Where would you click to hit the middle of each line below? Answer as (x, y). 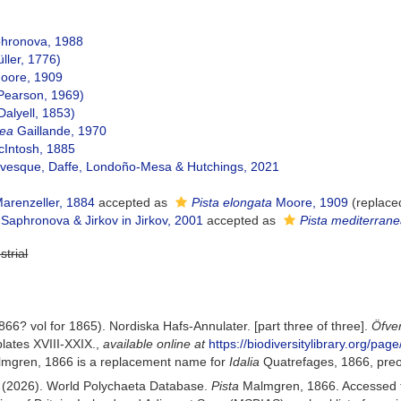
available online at (154, 344)
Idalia (245, 362)
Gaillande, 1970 (60, 131)
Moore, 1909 (311, 202)
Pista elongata (232, 202)
